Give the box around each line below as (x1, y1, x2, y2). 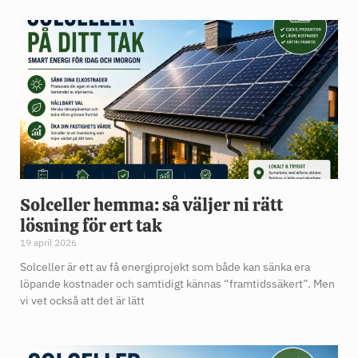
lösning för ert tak (20, 214, 162, 238)
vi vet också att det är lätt (20, 293, 145, 308)
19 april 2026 (20, 237, 77, 249)
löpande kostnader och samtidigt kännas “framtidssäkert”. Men (20, 276, 335, 292)
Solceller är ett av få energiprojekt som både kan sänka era (20, 260, 310, 275)
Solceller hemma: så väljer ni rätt (20, 193, 283, 217)
